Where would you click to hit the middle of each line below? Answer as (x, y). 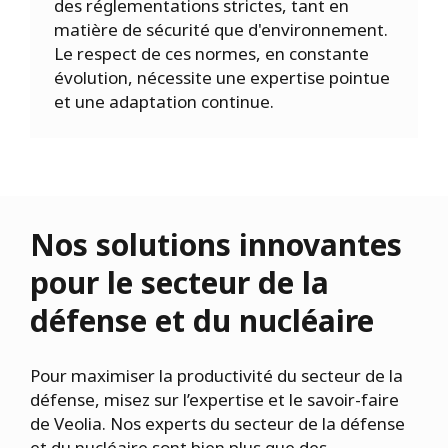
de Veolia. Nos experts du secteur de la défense (217, 424)
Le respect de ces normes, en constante (211, 54)
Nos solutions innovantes (216, 245)
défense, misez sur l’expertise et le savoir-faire (214, 400)
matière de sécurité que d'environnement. (221, 30)
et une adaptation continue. (164, 102)
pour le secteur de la (179, 283)
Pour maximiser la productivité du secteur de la (216, 376)
